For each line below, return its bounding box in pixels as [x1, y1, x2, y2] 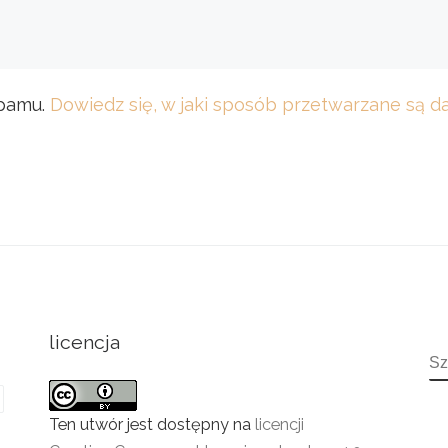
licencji [255, 414, 304, 434]
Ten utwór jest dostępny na [49, 414, 255, 434]
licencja [49, 331, 120, 355]
